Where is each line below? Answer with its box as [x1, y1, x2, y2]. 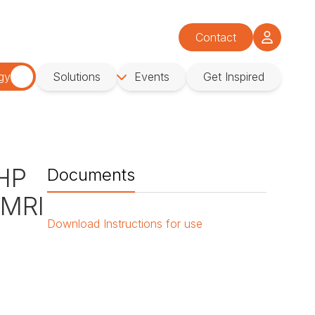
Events [134, 70, 169, 84]
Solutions [53, 70, 101, 84]
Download [47, 217, 101, 231]
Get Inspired [203, 70, 264, 84]
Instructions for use [103, 217, 203, 231]
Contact [195, 30, 236, 44]
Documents [47, 165, 136, 186]
